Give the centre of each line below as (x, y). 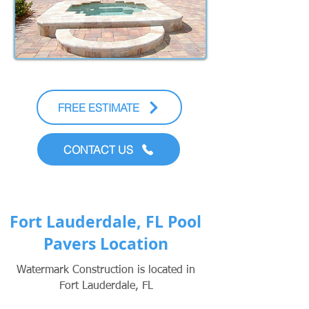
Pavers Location (106, 243)
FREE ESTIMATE (99, 107)
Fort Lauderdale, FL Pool (106, 221)
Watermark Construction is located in (106, 270)
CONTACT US (98, 149)
